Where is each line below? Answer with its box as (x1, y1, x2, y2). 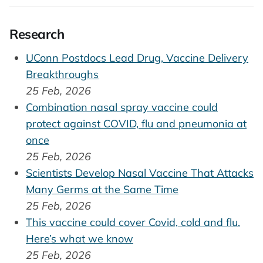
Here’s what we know (26, 232, 133, 246)
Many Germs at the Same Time (26, 183, 178, 197)
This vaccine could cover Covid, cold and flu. (26, 215, 240, 230)
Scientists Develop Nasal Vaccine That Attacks (26, 166, 254, 180)
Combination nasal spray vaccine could (26, 100, 218, 114)
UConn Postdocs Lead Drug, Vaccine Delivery (26, 51, 248, 65)
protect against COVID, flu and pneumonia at (26, 117, 247, 131)
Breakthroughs (26, 68, 99, 82)
